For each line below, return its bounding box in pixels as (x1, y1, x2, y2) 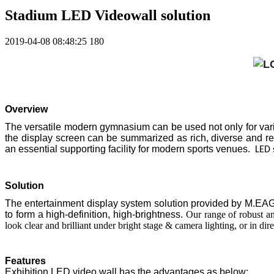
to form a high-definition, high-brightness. (5, 209, 183, 220)
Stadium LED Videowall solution (5, 7, 210, 24)
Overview (5, 104, 48, 115)
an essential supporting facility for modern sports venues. (5, 144, 255, 155)
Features (5, 256, 46, 267)
